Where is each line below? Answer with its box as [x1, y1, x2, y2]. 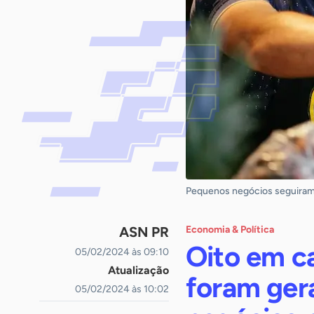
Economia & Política [186, 224, 274, 235]
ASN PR [119, 224, 169, 240]
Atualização [108, 264, 169, 277]
